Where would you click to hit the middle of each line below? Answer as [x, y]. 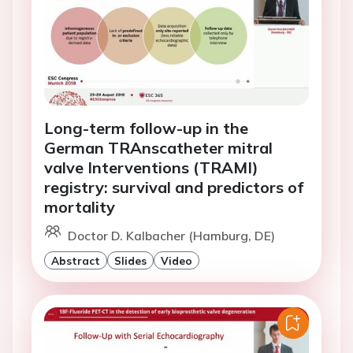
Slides [130, 260]
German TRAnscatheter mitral [158, 147]
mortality [80, 206]
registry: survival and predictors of [174, 187]
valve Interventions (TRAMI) [151, 167]
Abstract [76, 260]
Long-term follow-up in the [146, 128]
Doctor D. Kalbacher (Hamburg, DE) [171, 235]
